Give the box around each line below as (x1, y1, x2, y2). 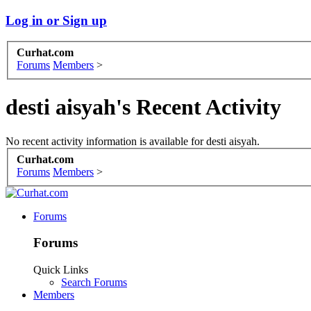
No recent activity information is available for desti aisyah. (6, 135, 260, 147)
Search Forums (61, 276, 127, 288)
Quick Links (33, 263, 88, 276)
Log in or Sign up (6, 12, 107, 28)
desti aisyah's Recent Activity (6, 94, 281, 120)
